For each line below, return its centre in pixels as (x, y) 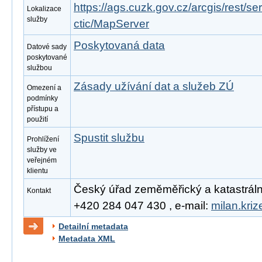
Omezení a (44, 88)
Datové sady (47, 47)
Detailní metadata (93, 226)
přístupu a (43, 109)
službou (39, 68)
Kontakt (39, 191)
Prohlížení (43, 139)
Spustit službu (109, 138)
